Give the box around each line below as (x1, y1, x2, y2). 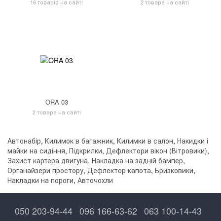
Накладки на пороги (7, 175, 74, 185)
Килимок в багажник (45, 136, 113, 146)
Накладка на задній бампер (92, 155, 183, 166)
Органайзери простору (7, 165, 83, 176)
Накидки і (177, 136, 208, 146)
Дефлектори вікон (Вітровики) (106, 146, 207, 156)
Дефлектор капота (87, 165, 151, 176)
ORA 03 (45, 97, 68, 107)
